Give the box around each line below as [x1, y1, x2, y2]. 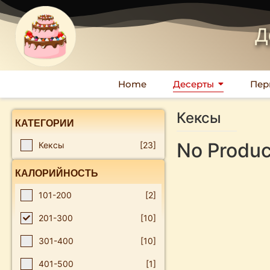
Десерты [172, 78, 214, 90]
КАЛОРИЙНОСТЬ [15, 168, 98, 179]
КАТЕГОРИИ [15, 118, 74, 129]
